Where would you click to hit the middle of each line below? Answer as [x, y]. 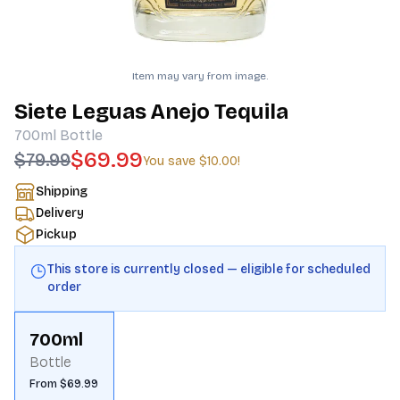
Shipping [62, 192]
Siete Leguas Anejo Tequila [151, 112]
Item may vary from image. [200, 76]
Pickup [56, 234]
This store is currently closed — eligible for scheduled [209, 269]
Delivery [60, 213]
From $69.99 [64, 384]
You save [171, 161]
